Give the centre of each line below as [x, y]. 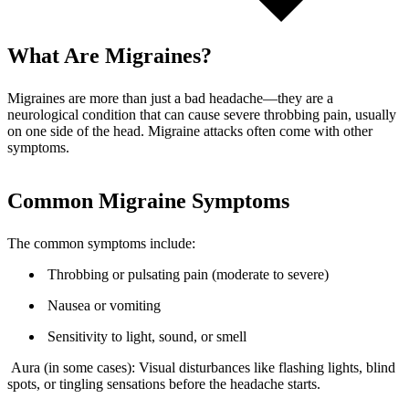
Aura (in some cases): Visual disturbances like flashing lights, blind [203, 367]
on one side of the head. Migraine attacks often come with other [190, 131]
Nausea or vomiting [104, 305]
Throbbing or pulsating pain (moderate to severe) [188, 274]
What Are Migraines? [110, 55]
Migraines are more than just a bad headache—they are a [170, 98]
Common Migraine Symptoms [148, 200]
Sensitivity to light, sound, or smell [147, 336]
